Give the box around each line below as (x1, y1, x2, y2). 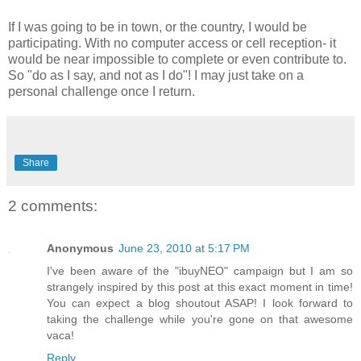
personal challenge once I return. (8, 85, 195, 99)
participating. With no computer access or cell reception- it (8, 36, 336, 51)
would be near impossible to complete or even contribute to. (8, 52, 346, 67)
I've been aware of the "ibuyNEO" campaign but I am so (47, 263, 353, 277)
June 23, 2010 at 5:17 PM (118, 241, 250, 255)
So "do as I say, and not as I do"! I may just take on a (8, 68, 304, 83)
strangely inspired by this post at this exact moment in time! (47, 280, 353, 293)
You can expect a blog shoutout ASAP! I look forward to (47, 296, 353, 309)
